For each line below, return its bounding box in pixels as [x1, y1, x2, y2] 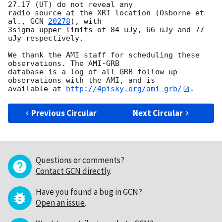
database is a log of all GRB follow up [8, 67, 177, 77]
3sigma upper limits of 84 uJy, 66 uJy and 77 [8, 25, 204, 35]
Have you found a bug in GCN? [36, 186, 142, 197]
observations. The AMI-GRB [8, 59, 124, 68]
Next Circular [133, 107, 183, 118]
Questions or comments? [36, 154, 124, 166]
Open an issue [36, 197, 85, 208]
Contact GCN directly [36, 165, 110, 176]
